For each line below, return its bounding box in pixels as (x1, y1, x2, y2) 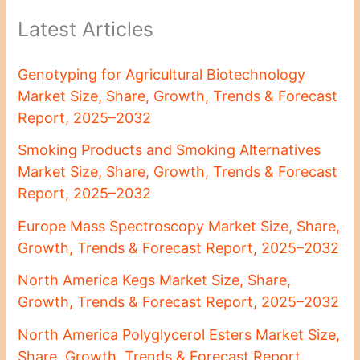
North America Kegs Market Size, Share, (18, 272, 292, 289)
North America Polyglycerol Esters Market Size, (18, 325, 341, 343)
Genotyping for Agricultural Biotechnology (18, 65, 306, 83)
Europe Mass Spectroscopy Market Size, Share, (18, 217, 341, 235)
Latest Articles (18, 17, 154, 42)
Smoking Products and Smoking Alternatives (18, 141, 321, 159)
